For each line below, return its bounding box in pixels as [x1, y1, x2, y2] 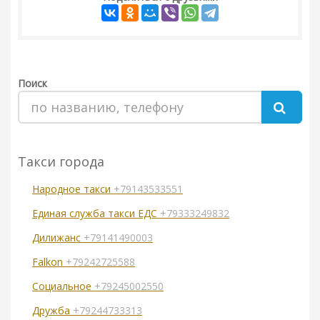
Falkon [32, 255, 66, 269]
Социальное [32, 279, 94, 294]
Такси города [18, 153, 104, 171]
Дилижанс [32, 231, 84, 245]
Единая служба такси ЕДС [32, 206, 160, 221]
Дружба [32, 304, 73, 318]
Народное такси [32, 182, 114, 196]
